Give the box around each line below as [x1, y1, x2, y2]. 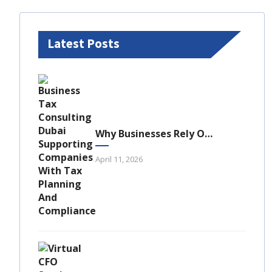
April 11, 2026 [95, 153, 143, 165]
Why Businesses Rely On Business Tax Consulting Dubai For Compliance [95, 126, 205, 140]
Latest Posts [47, 35, 120, 52]
